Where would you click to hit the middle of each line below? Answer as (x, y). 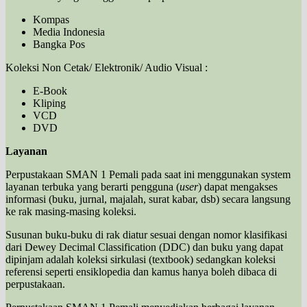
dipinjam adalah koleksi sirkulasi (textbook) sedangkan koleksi (140, 259)
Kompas (51, 19)
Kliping (49, 103)
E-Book (50, 90)
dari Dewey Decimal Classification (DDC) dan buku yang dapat (144, 247)
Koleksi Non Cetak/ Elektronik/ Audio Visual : (107, 67)
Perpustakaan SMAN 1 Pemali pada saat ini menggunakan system (148, 174)
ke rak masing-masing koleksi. (71, 211)
